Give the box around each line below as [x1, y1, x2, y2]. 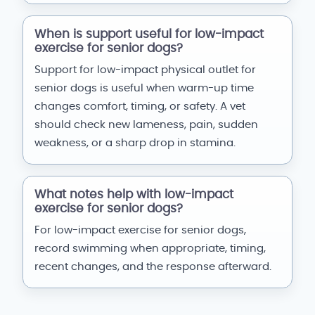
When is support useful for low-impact [34, 29, 264, 41]
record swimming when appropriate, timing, [34, 243, 266, 255]
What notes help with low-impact [34, 189, 233, 201]
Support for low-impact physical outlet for [34, 65, 256, 76]
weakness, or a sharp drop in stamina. [34, 138, 236, 149]
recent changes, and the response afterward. [34, 262, 271, 273]
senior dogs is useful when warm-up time [34, 83, 254, 94]
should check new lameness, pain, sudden [34, 120, 258, 131]
